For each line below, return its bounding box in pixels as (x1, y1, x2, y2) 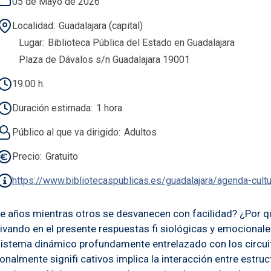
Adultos (123, 126, 157, 138)
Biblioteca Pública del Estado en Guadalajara (47, 36, 235, 48)
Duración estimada (11, 102, 91, 114)
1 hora (96, 102, 122, 114)
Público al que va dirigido (11, 126, 119, 138)
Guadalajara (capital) (58, 19, 143, 31)
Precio (11, 150, 40, 162)
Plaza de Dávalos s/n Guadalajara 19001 (18, 53, 190, 65)
